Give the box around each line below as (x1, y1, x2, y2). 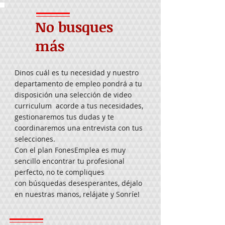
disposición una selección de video (15, 90, 132, 99)
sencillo (15, 156, 42, 166)
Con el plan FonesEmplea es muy (15, 145, 126, 155)
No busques (35, 17, 113, 36)
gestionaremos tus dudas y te (15, 112, 114, 122)
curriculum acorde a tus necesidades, (15, 101, 143, 110)
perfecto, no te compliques (15, 167, 104, 177)
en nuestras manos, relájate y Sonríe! (15, 189, 142, 199)
